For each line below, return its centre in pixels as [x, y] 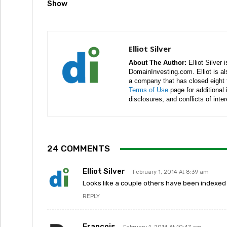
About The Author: [158, 63]
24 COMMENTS [79, 148]
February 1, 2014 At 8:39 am [171, 172]
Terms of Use [148, 90]
